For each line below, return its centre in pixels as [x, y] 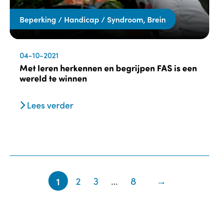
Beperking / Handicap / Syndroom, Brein [93, 19]
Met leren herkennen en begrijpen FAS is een [108, 68]
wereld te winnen [53, 78]
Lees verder [49, 105]
